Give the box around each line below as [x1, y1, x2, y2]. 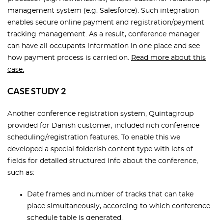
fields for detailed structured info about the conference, [7, 158, 198, 165]
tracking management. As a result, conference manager [7, 31, 200, 38]
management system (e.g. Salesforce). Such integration [7, 7, 199, 15]
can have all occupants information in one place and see [7, 43, 200, 50]
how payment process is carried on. [7, 55, 131, 62]
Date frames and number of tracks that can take [27, 191, 193, 198]
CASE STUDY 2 [7, 86, 66, 97]
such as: [7, 169, 34, 177]
